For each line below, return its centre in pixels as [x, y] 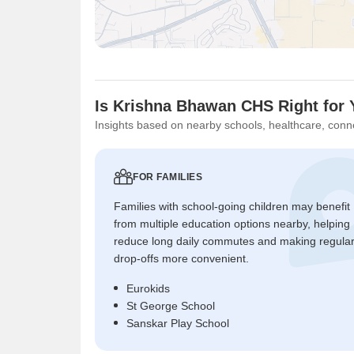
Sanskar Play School [178, 323]
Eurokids [148, 288]
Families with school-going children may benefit [232, 206]
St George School [171, 306]
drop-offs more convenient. [181, 258]
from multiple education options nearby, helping [232, 224]
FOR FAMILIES [168, 177]
